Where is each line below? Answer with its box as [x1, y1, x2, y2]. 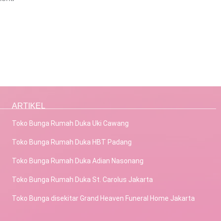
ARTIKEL [12, 102, 45, 110]
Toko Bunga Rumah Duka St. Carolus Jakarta [12, 176, 153, 184]
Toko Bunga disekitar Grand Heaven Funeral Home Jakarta [12, 194, 195, 202]
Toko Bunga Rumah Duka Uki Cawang [12, 119, 129, 127]
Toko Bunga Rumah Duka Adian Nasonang [12, 157, 144, 165]
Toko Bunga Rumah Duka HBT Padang [12, 138, 132, 146]
